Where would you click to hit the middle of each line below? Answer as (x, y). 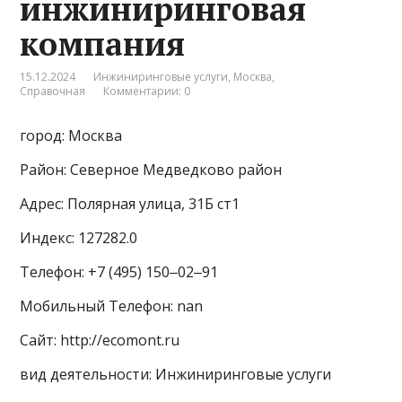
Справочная (53, 92)
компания (103, 44)
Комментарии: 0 (147, 92)
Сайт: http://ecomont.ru (100, 341)
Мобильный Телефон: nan (112, 306)
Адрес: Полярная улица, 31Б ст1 (130, 204)
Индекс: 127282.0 (79, 238)
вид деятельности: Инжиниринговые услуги (176, 375)
